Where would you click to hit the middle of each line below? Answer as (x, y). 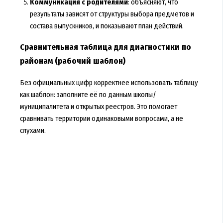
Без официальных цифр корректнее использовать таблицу (109, 83)
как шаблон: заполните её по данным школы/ (88, 95)
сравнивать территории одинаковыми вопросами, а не (101, 119)
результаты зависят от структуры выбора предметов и (112, 14)
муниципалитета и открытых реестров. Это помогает (98, 107)
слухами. (33, 131)
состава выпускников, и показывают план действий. (107, 26)
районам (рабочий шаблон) (72, 61)
